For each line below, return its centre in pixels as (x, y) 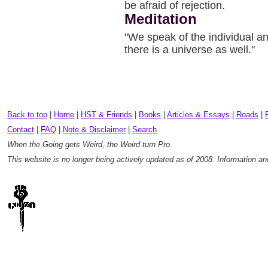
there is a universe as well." (190, 50)
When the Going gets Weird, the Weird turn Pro (89, 144)
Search (144, 130)
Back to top (27, 115)
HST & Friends (106, 115)
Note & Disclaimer (94, 130)
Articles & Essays (198, 115)
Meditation (161, 19)
